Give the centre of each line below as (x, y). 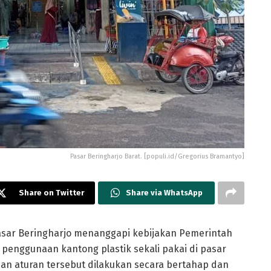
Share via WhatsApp (164, 192)
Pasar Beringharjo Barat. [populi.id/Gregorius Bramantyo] (157, 156)
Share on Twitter (51, 192)
